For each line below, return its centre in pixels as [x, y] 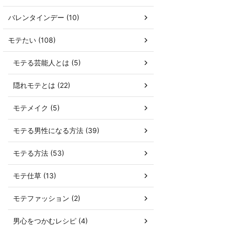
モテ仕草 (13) [35, 176]
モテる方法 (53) [39, 153]
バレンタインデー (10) [44, 17]
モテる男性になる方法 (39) [56, 130]
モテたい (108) [32, 40]
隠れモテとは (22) [42, 85]
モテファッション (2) [47, 198]
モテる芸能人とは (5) [47, 63]
